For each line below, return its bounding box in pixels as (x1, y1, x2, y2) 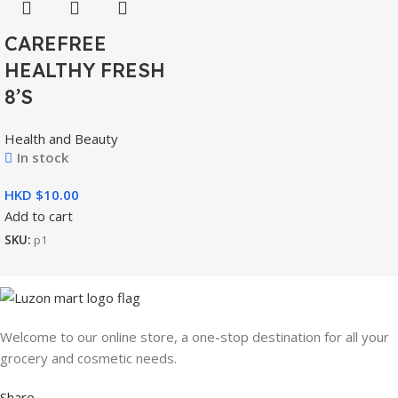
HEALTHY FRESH (4, 57, 165, 83)
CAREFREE (4, 30, 107, 56)
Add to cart (4, 206, 73, 225)
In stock (17, 147, 68, 166)
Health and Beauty (4, 129, 118, 147)
